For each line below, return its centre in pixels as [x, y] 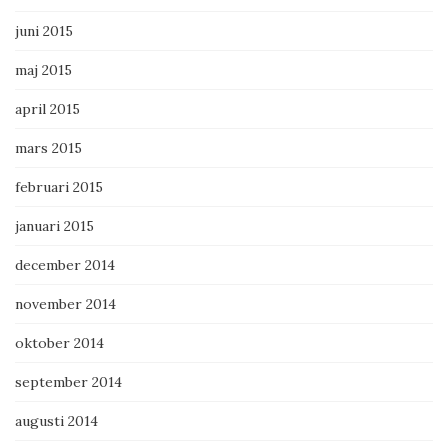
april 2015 [47, 109]
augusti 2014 [56, 421]
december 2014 [65, 265]
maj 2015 [43, 70]
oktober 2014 [59, 343]
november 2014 [65, 304]
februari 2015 [59, 187]
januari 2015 [54, 226]
